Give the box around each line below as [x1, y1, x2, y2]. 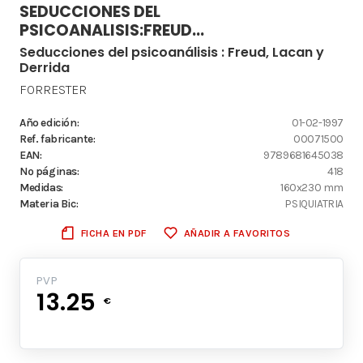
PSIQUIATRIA [285, 196, 344, 210]
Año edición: [19, 115, 79, 129]
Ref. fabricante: [19, 131, 96, 145]
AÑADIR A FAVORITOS [183, 226, 291, 239]
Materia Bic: [19, 196, 79, 210]
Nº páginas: [19, 164, 79, 177]
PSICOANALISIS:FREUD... [19, 19, 204, 41]
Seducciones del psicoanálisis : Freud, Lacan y [19, 42, 324, 62]
